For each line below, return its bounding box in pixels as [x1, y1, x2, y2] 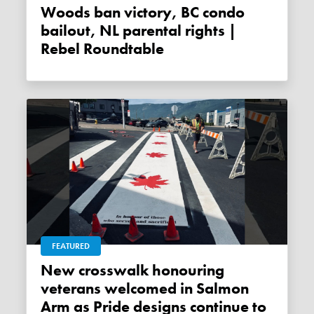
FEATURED [52, 240, 90, 252]
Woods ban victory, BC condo [41, 2, 57, 22]
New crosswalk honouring [41, 260, 54, 280]
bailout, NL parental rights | [41, 20, 237, 41]
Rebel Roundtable [41, 39, 165, 59]
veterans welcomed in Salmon [41, 278, 250, 299]
